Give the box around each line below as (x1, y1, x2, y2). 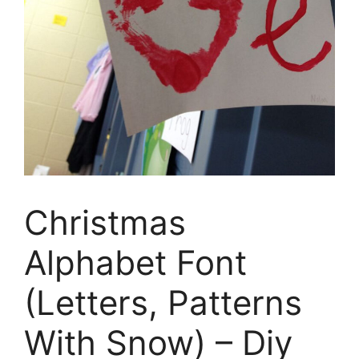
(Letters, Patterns (24, 281, 302, 323)
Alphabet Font (24, 241, 247, 283)
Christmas (24, 201, 186, 243)
